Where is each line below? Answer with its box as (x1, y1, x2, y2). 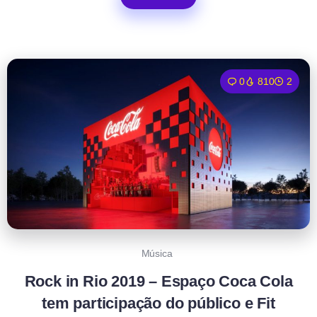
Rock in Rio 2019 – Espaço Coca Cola (24, 272, 293, 290)
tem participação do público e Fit (42, 294, 275, 312)
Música (141, 247, 173, 259)
